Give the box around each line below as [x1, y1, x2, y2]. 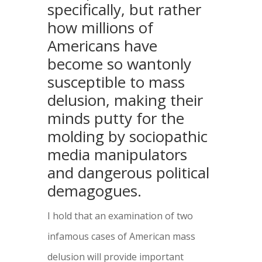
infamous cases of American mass [47, 230, 195, 243]
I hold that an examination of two [47, 209, 193, 223]
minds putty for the [47, 108, 184, 129]
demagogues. [47, 180, 142, 202]
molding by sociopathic [47, 126, 208, 147]
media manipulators [47, 144, 187, 166]
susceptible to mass [47, 71, 185, 93]
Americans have [47, 35, 157, 57]
